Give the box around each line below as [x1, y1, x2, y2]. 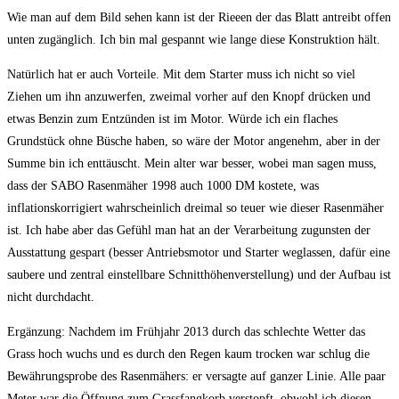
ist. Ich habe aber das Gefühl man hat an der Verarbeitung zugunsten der [7, 223, 370, 237]
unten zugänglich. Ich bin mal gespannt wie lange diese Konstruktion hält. [7, 32, 380, 46]
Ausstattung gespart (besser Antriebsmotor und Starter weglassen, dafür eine [7, 245, 390, 259]
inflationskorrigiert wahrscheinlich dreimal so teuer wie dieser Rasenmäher [7, 200, 384, 215]
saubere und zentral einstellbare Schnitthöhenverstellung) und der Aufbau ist [7, 267, 391, 281]
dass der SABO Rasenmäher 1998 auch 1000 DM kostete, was [7, 178, 319, 192]
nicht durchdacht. [7, 289, 94, 304]
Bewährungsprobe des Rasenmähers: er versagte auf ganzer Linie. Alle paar [7, 369, 386, 383]
